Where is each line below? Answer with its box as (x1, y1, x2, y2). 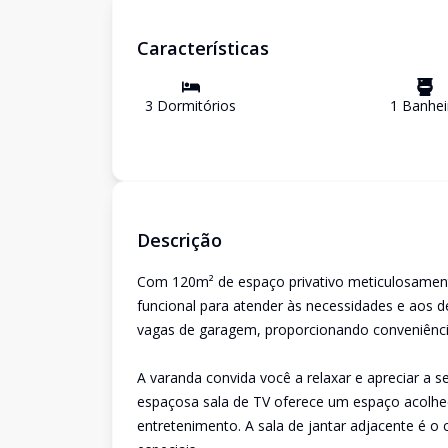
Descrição (137, 228, 222, 252)
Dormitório (153, 96, 229, 115)
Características (137, 36, 269, 60)
